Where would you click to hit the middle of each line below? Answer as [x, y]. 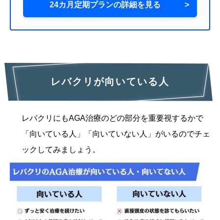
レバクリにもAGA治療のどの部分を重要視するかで [112, 118]
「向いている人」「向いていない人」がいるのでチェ [116, 134]
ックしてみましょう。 [61, 149]
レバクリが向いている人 [110, 82]
